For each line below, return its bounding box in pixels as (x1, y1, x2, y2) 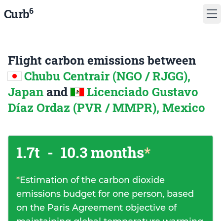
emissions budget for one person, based (16, 188, 194, 199)
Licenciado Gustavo (87, 84, 198, 100)
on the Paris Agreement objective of (16, 202, 177, 213)
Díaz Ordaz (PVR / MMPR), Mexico (8, 100, 205, 115)
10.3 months (57, 143, 144, 162)
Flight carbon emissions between (8, 52, 196, 68)
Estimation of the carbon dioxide (20, 175, 165, 185)
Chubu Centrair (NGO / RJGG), (24, 68, 190, 84)
